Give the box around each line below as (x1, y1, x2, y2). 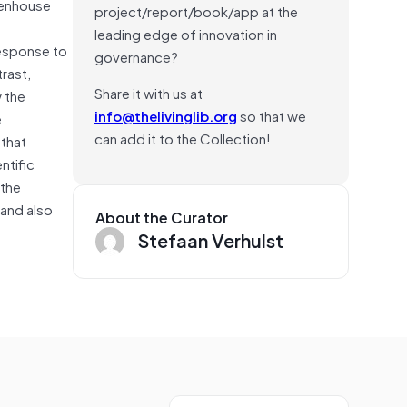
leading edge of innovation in (94, 22, 277, 45)
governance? (94, 45, 178, 67)
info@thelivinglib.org (94, 104, 237, 126)
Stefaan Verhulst (138, 224, 283, 254)
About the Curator (95, 204, 228, 229)
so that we (237, 104, 306, 126)
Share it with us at (94, 81, 203, 104)
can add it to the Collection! (94, 126, 271, 149)
